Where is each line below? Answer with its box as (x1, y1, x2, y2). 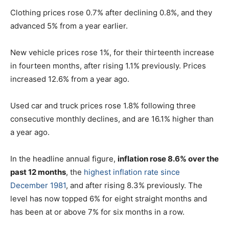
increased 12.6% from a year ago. (10, 74, 129, 84)
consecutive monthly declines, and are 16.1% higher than (10, 114, 214, 124)
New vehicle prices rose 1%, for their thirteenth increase (10, 48, 214, 58)
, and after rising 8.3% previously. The (66, 180, 202, 191)
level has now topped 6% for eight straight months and (10, 194, 207, 204)
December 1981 (10, 180, 66, 191)
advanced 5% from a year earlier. (10, 21, 128, 31)
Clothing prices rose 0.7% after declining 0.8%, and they (10, 8, 212, 18)
